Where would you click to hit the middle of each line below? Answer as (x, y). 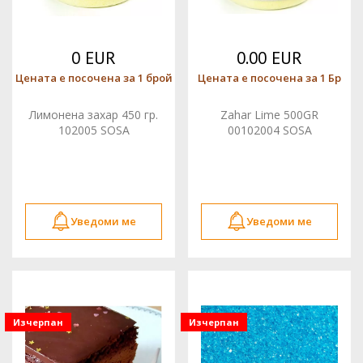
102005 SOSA (94, 130)
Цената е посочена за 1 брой (94, 77)
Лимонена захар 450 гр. (94, 114)
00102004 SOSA (269, 130)
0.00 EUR (269, 58)
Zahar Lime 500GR (269, 114)
